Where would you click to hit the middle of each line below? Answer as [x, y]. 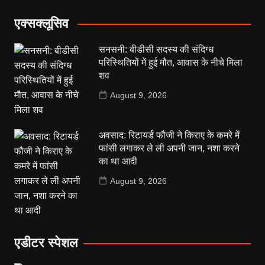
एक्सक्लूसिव [41, 23]
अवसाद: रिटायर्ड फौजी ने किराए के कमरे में [169, 135]
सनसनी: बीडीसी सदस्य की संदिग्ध [156, 49]
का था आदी [118, 161]
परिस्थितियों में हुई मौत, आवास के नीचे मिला [171, 62]
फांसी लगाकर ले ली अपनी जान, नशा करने [169, 148]
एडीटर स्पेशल [46, 243]
